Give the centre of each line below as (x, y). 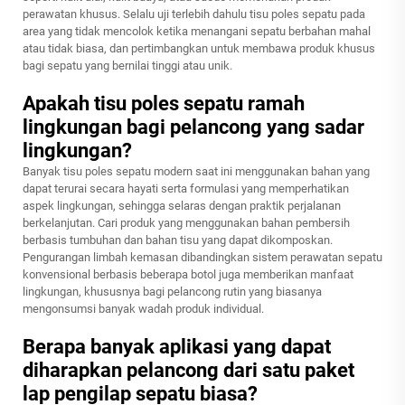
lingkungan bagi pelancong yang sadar (193, 127)
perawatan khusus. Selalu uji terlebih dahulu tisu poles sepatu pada (194, 14)
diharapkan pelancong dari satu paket (188, 371)
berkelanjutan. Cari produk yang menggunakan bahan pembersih (186, 223)
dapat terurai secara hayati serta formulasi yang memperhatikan (186, 189)
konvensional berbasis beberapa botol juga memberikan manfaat (188, 275)
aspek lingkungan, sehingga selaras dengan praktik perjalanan (182, 206)
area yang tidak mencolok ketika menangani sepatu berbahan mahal (197, 32)
